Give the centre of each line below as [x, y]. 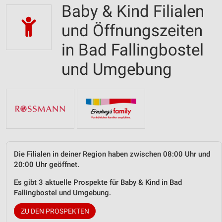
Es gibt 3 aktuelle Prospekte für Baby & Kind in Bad [98, 182]
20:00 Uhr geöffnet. [47, 164]
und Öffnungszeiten [132, 30]
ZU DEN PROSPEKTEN [55, 211]
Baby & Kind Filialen [133, 11]
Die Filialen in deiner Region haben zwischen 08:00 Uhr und [112, 154]
